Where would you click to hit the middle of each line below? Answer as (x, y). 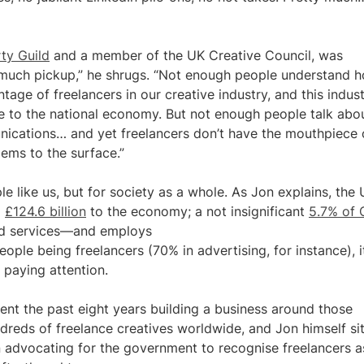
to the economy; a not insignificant (197, 211)
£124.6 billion (45, 211)
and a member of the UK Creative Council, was (196, 55)
